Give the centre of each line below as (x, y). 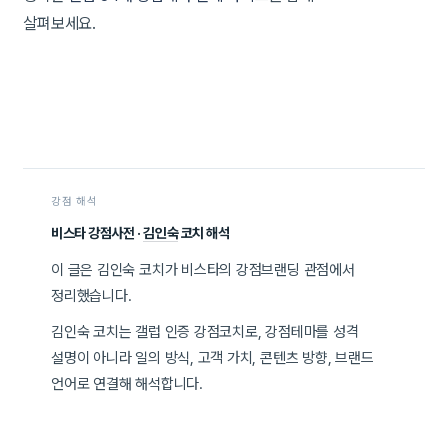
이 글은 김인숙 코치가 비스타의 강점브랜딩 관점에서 (203, 270)
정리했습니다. (91, 296)
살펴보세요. (60, 23)
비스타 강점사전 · (97, 233)
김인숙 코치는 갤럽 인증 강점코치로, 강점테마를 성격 (205, 332)
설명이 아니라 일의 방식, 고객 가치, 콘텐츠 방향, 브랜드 (212, 358)
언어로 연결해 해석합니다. (127, 384)
